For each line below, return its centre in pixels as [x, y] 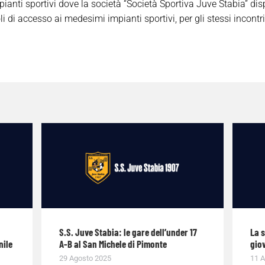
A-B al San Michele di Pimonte [113, 244]
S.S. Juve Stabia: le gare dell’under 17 [128, 232]
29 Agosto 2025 [85, 258]
